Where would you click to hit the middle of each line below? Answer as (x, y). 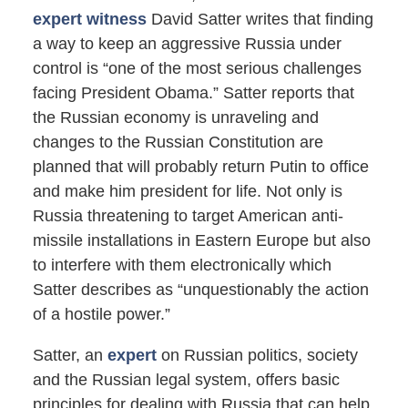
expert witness (89, 20)
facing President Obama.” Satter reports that (193, 93)
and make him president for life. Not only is (187, 192)
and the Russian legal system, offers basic (186, 380)
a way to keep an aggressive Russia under (187, 44)
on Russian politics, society (257, 356)
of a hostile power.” (101, 315)
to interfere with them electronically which (182, 265)
